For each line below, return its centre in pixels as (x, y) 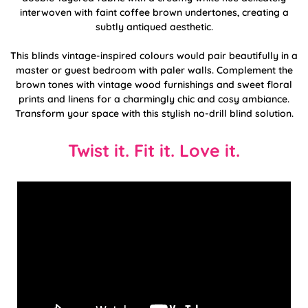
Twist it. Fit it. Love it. (154, 150)
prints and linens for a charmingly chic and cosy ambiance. (154, 99)
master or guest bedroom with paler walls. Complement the (154, 70)
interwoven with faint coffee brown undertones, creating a (154, 12)
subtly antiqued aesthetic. (154, 26)
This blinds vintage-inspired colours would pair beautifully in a (154, 55)
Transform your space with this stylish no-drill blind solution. (154, 113)
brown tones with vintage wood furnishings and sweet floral (154, 84)
